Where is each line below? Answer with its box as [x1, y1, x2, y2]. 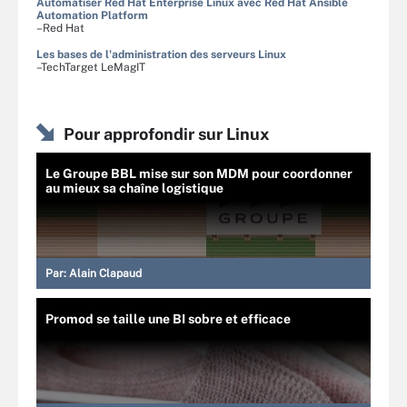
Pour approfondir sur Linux [64, 124, 270, 144]
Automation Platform [36, 8, 148, 22]
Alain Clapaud [69, 266, 142, 280]
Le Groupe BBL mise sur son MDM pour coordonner [45, 165, 352, 181]
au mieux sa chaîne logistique [45, 180, 223, 195]
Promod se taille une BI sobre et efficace [45, 311, 291, 326]
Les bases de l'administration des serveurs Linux [36, 47, 286, 61]
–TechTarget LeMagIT [36, 60, 145, 74]
